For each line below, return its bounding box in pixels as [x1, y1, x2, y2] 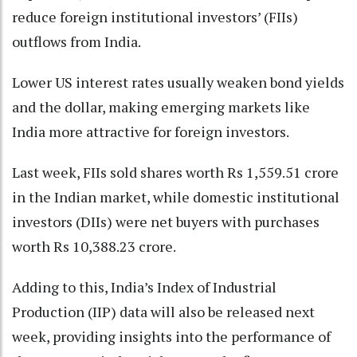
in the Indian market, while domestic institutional [12, 186, 339, 206]
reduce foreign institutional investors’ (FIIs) [12, 6, 298, 26]
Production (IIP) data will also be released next [12, 301, 315, 321]
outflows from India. [12, 31, 141, 51]
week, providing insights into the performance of [12, 326, 331, 346]
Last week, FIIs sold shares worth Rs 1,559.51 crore [12, 162, 339, 182]
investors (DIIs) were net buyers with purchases [12, 211, 320, 231]
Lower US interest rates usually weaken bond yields [12, 72, 344, 92]
